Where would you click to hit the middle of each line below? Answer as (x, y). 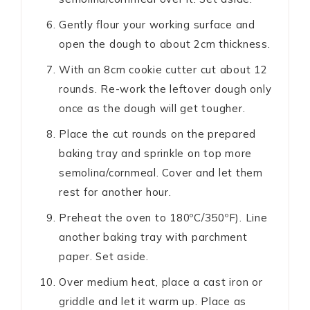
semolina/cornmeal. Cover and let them (161, 173)
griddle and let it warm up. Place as (153, 302)
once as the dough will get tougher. (152, 109)
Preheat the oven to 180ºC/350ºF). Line (163, 218)
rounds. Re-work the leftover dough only (165, 89)
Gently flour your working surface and (157, 25)
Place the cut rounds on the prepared (157, 134)
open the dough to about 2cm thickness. (165, 44)
